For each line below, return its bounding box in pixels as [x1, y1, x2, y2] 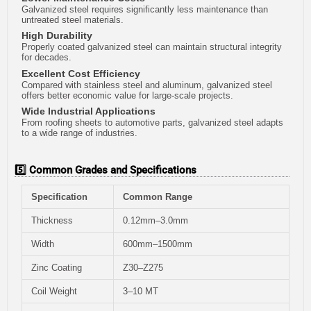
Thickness [31, 215, 73, 226]
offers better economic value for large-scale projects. [22, 90, 233, 101]
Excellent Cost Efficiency [22, 67, 140, 79]
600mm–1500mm [123, 238, 192, 249]
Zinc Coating [31, 262, 82, 273]
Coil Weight [31, 285, 77, 296]
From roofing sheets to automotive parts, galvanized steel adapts [22, 117, 283, 128]
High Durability [22, 30, 92, 42]
